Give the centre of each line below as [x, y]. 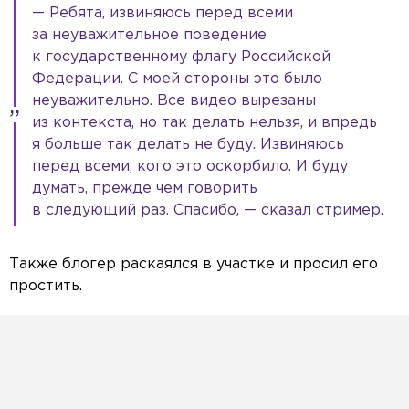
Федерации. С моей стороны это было [177, 79]
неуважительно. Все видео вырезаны [174, 101]
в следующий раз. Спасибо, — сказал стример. [208, 211]
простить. [46, 287]
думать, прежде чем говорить [145, 189]
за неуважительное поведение [149, 36]
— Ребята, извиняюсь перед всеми [163, 14]
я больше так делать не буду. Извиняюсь [188, 145]
